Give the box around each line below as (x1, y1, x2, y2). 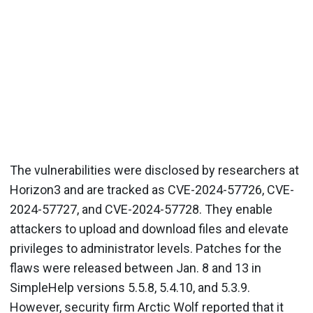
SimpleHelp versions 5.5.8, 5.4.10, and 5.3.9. (10, 280, 250, 295)
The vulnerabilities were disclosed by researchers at (10, 163, 299, 177)
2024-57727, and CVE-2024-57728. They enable (10, 202, 272, 217)
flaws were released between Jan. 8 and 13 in (10, 261, 261, 275)
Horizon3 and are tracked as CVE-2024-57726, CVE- (10, 182, 294, 197)
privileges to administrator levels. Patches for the (10, 241, 282, 256)
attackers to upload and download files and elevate (10, 221, 289, 236)
